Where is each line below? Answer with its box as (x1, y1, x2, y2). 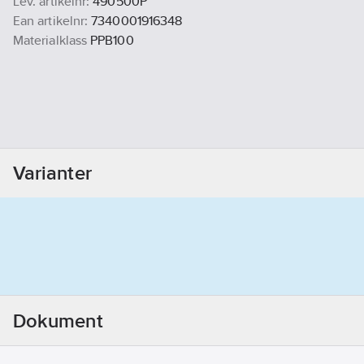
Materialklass (13, 32, 88, 49)
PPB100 (90, 32, 134, 49)
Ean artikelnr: (13, 13, 89, 29)
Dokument (13, 309, 103, 331)
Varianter (13, 162, 92, 184)
